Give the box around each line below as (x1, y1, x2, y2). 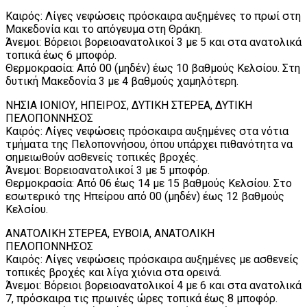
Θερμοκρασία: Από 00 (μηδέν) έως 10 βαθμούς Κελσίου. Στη (5, 61, 300, 75)
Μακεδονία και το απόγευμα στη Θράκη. (5, 22, 202, 36)
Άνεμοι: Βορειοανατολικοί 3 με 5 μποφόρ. (5, 163, 210, 177)
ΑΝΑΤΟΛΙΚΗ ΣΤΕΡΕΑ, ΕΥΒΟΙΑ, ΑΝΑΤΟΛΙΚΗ (5, 226, 214, 240)
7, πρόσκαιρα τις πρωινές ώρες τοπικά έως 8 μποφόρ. (5, 291, 278, 305)
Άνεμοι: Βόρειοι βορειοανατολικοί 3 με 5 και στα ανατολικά (5, 35, 302, 49)
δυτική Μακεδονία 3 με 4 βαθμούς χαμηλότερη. (5, 74, 238, 88)
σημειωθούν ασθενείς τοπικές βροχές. (5, 150, 198, 164)
